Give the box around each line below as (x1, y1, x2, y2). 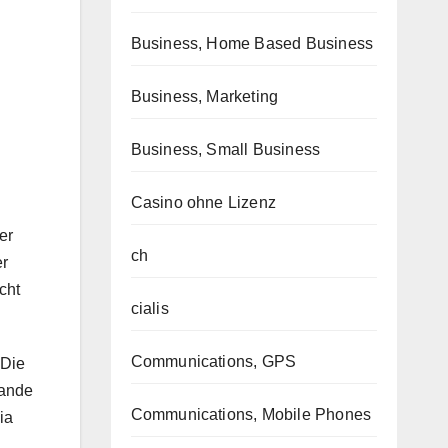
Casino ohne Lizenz (130, 194, 277, 211)
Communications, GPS (130, 353, 297, 370)
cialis (130, 300, 169, 317)
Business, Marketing (130, 88, 279, 105)
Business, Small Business (130, 141, 321, 158)
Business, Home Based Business (130, 35, 374, 52)
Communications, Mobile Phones (130, 406, 372, 423)
